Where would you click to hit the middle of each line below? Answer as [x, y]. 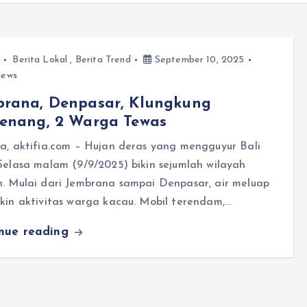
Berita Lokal [40, 60]
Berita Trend [103, 60]
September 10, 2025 [198, 60]
